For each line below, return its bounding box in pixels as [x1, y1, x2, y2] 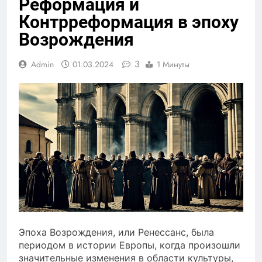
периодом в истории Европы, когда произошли [19, 239, 240, 251]
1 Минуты [157, 58, 189, 70]
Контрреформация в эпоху [19, 11, 239, 32]
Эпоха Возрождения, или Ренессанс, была [19, 226, 214, 238]
